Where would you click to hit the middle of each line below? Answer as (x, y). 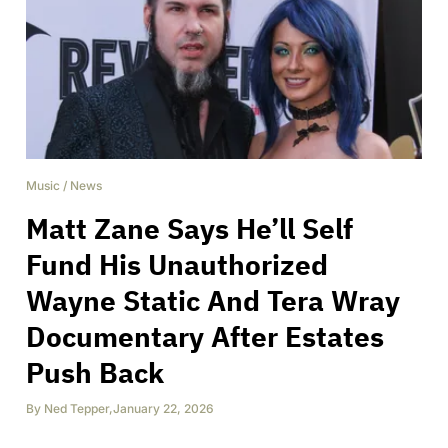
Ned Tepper (76, 408)
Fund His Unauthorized (177, 264)
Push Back (95, 372)
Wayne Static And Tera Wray (213, 300)
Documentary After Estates (205, 336)
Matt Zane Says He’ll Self (189, 228)
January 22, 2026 (163, 408)
